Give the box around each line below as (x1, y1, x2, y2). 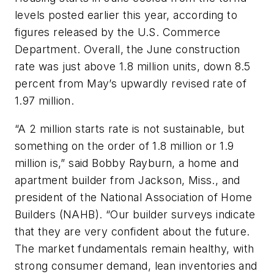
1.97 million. (15, 94, 75, 108)
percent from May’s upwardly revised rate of (15, 77, 247, 91)
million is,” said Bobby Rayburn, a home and (15, 156, 239, 169)
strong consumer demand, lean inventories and (15, 259, 257, 272)
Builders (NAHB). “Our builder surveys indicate (15, 207, 256, 221)
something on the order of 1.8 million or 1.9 (15, 139, 234, 152)
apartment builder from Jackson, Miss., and (15, 173, 240, 187)
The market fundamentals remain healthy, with (15, 242, 254, 255)
